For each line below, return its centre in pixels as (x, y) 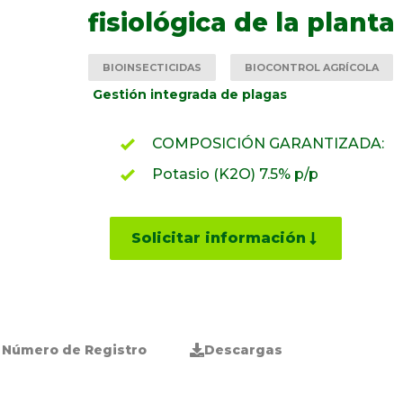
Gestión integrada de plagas (190, 95)
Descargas (243, 350)
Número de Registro (74, 350)
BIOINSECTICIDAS (152, 68)
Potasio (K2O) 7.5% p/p (235, 175)
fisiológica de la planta (242, 23)
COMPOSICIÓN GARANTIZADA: (268, 144)
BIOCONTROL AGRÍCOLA (312, 68)
